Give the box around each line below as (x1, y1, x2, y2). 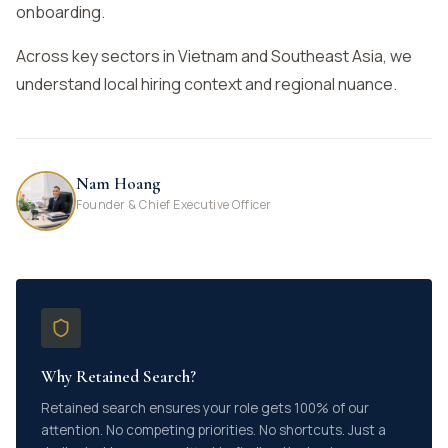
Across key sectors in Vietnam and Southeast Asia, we (16, 45, 412, 67)
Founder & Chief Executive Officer (76, 196, 272, 213)
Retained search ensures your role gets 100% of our (41, 399, 369, 417)
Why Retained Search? (41, 366, 196, 387)
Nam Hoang (76, 173, 161, 194)
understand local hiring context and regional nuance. (16, 73, 397, 95)
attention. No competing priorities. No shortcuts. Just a (41, 421, 386, 439)
